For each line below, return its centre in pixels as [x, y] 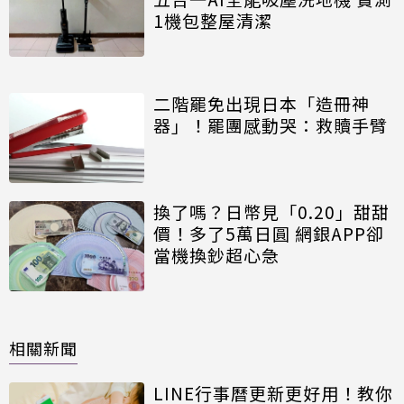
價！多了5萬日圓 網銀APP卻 [269, 233]
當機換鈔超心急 [216, 254]
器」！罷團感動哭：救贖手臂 [271, 124]
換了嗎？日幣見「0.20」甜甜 [271, 211]
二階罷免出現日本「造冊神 [262, 103]
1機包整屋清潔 [213, 21]
